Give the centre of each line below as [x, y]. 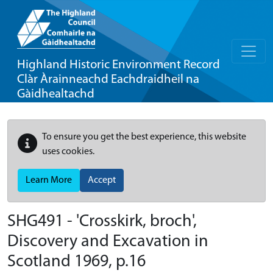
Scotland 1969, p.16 [76, 262]
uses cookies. [68, 152]
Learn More [49, 180]
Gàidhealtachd [56, 94]
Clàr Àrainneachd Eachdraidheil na [108, 80]
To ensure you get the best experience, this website [144, 137]
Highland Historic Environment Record [119, 65]
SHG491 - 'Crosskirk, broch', [102, 222]
